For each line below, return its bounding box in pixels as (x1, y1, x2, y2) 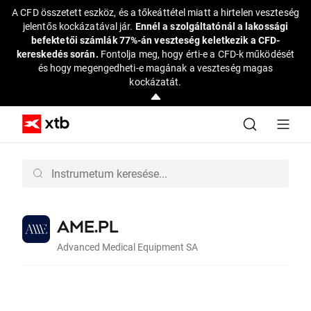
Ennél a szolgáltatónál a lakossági (135, 19, 289, 33)
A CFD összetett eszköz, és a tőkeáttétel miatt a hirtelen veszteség (12, 6, 299, 19)
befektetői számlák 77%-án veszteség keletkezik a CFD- (31, 33, 280, 47)
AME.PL (57, 216, 118, 236)
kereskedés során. (16, 47, 101, 60)
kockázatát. (129, 75, 182, 88)
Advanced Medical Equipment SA (57, 239, 198, 253)
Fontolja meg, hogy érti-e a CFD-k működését (100, 47, 295, 60)
